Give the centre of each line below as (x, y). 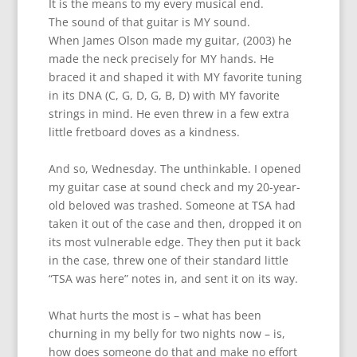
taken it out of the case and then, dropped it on (175, 223)
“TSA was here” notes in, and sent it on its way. (173, 278)
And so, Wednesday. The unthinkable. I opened (175, 168)
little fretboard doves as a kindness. (144, 131)
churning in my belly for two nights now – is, (167, 333)
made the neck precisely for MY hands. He (161, 58)
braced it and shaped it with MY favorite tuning (175, 76)
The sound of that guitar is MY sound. (149, 22)
